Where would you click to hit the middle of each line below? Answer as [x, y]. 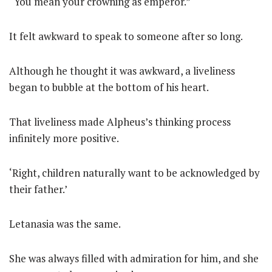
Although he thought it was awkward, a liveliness [122, 71]
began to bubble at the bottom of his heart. [109, 87]
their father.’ [38, 189]
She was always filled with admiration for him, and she [134, 258]
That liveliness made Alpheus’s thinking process [120, 122]
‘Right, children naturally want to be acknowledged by [134, 173]
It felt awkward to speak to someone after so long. [126, 36]
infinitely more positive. [64, 138]
